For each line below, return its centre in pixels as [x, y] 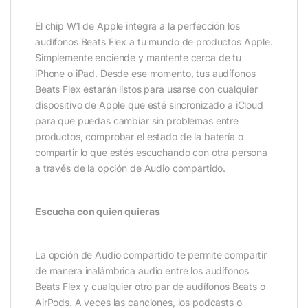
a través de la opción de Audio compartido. [131, 168]
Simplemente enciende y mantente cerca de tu [138, 58]
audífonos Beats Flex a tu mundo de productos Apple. [154, 42]
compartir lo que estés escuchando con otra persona [151, 153]
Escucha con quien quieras [98, 212]
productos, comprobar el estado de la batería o [139, 137]
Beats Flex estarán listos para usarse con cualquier [146, 89]
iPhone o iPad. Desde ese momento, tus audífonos [145, 74]
